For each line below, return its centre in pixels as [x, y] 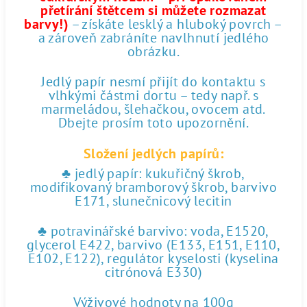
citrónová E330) [153, 272]
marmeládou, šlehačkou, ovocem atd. [153, 109]
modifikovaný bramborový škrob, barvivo [153, 187]
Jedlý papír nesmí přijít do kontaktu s [153, 82]
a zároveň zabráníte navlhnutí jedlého [153, 38]
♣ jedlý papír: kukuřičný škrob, [153, 173]
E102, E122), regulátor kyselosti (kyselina [153, 258]
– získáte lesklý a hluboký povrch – [176, 24]
